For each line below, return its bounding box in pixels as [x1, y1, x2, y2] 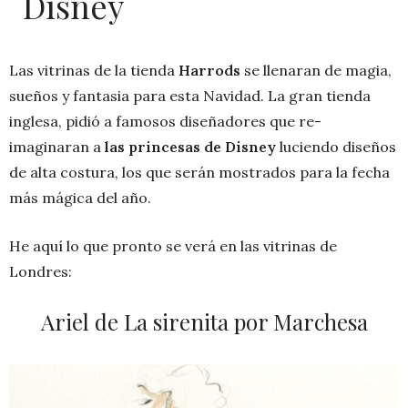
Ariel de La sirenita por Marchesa [40, 307, 368, 336]
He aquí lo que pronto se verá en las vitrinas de [9, 237, 337, 255]
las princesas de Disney [105, 138, 276, 156]
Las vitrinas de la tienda [9, 61, 178, 79]
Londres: [9, 262, 72, 280]
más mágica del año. [9, 189, 151, 207]
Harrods [178, 61, 240, 79]
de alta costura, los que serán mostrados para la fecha [9, 163, 390, 181]
